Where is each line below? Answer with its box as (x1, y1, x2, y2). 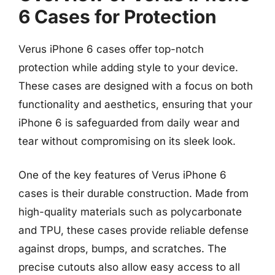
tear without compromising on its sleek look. (18, 134, 236, 147)
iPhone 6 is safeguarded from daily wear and (18, 116, 239, 129)
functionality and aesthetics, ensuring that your (18, 98, 252, 110)
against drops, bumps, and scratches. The (18, 242, 227, 255)
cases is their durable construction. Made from (18, 187, 249, 199)
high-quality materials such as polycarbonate (18, 206, 242, 218)
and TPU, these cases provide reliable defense (18, 224, 249, 236)
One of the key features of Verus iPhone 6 (18, 169, 227, 181)
